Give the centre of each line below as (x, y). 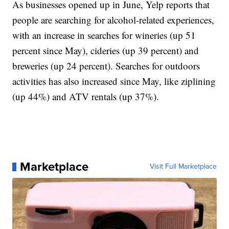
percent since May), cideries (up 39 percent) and (106, 51)
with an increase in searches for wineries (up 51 (104, 35)
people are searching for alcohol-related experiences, (113, 20)
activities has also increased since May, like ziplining (114, 81)
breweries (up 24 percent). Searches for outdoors (106, 66)
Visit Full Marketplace (183, 167)
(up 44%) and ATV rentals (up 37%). (86, 97)
